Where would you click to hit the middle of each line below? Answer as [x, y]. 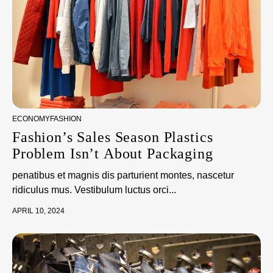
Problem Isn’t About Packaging [113, 154]
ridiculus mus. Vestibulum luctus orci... [94, 190]
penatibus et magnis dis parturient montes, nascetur [123, 175]
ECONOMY [31, 119]
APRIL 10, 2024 [38, 211]
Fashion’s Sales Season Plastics [113, 137]
